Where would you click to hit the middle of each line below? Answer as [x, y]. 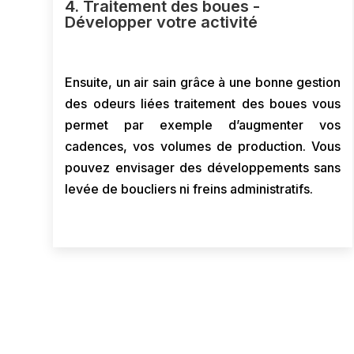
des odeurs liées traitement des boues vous [203, 104]
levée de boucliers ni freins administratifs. [189, 189]
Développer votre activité [162, 22]
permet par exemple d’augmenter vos [203, 125]
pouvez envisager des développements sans [203, 168]
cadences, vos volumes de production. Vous [203, 146]
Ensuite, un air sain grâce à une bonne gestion [203, 82]
